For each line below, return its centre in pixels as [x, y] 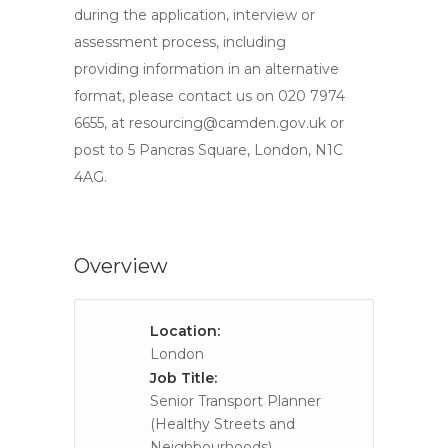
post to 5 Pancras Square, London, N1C [208, 150]
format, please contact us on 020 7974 [209, 96]
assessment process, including [180, 42]
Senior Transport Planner [235, 401]
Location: [185, 331]
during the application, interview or [194, 15]
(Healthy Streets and [222, 424]
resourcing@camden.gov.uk [227, 123]
